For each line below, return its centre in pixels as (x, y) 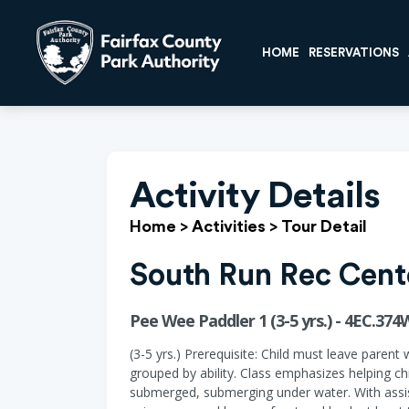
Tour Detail (324, 226)
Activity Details (255, 196)
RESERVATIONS (354, 53)
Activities (229, 226)
